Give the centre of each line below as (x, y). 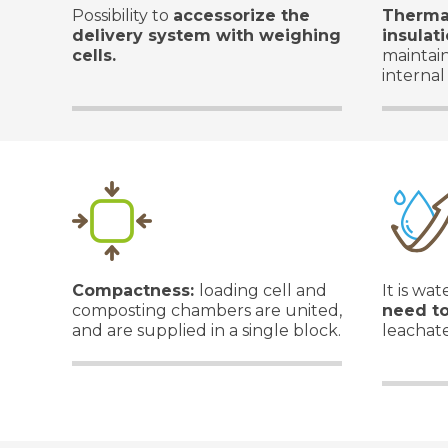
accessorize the (241, 15)
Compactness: (135, 290)
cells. (94, 55)
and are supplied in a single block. (206, 330)
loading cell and (263, 290)
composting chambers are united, (207, 310)
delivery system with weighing (206, 35)
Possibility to (122, 15)
